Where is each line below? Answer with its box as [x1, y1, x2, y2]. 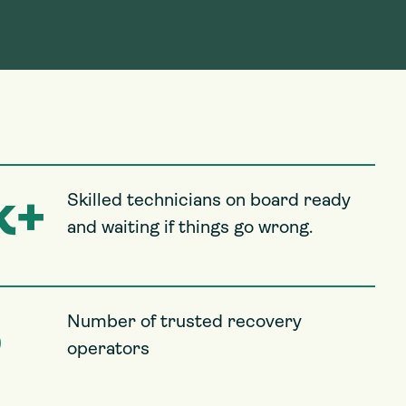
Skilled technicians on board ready [67, 192, 351, 210]
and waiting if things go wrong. [67, 219, 313, 237]
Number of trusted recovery [67, 314, 302, 332]
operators [67, 341, 150, 359]
